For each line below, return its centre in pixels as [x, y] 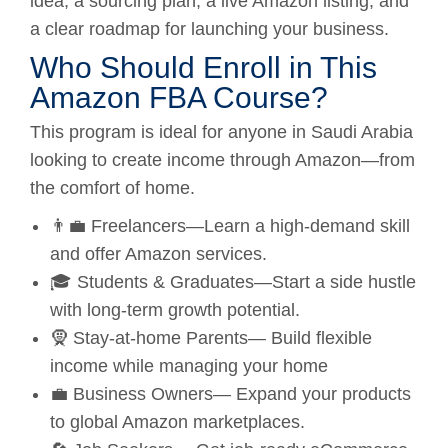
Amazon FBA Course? [179, 97]
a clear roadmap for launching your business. [209, 28]
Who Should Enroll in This [203, 67]
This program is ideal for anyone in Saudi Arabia [221, 131]
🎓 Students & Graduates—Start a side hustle [233, 281]
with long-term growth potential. [175, 309]
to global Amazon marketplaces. [177, 421]
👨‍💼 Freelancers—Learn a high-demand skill [230, 225]
